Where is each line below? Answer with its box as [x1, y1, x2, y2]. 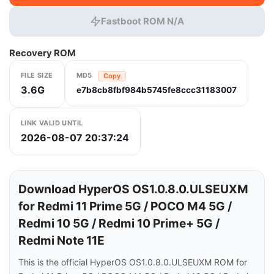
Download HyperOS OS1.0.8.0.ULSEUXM [18, 182, 248, 196]
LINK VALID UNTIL [21, 119, 83, 127]
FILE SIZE [21, 71, 53, 80]
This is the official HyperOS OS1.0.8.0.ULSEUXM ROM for [18, 257, 247, 267]
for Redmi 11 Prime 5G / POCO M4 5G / [18, 199, 232, 213]
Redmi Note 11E [18, 233, 105, 248]
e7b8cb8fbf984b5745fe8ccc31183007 [76, 84, 237, 95]
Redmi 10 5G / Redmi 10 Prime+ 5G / [18, 216, 220, 231]
